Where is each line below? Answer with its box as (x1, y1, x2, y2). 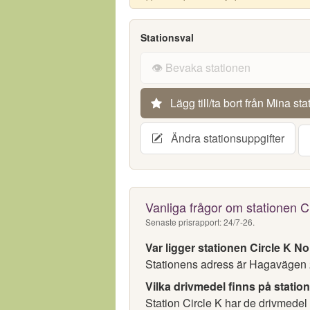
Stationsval (140, 30, 194, 44)
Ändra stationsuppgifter (168, 130, 284, 146)
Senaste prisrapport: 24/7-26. (145, 216, 255, 228)
